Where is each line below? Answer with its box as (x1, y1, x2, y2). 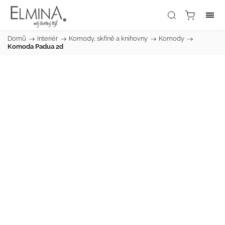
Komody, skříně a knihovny (69, 35, 148, 42)
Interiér (37, 35, 58, 42)
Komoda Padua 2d (8, 43, 63, 50)
